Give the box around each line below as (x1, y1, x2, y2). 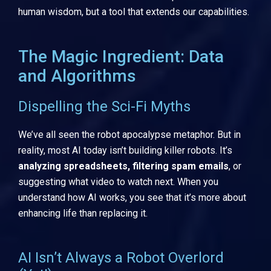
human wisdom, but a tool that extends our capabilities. (18, 5, 249, 18)
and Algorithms (18, 66, 136, 87)
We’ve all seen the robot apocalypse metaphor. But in (18, 129, 241, 141)
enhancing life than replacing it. (18, 207, 148, 220)
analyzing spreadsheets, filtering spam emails (18, 160, 229, 172)
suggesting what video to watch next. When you (18, 176, 218, 188)
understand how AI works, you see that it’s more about (18, 192, 246, 204)
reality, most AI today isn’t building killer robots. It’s (18, 145, 232, 157)
